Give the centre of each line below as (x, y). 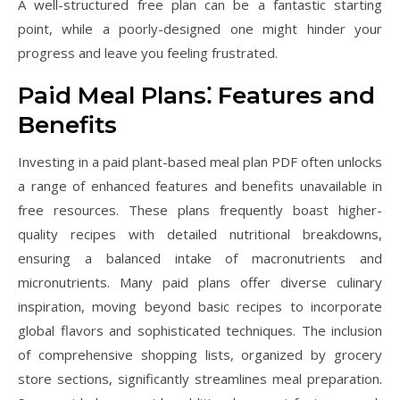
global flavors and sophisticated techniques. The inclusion (200, 330)
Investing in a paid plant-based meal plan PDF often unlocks (200, 162)
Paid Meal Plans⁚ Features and (196, 96)
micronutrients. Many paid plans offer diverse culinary (200, 282)
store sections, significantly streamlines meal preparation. (200, 379)
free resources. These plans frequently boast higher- (200, 210)
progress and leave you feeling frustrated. (148, 53)
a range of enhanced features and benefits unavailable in (200, 186)
